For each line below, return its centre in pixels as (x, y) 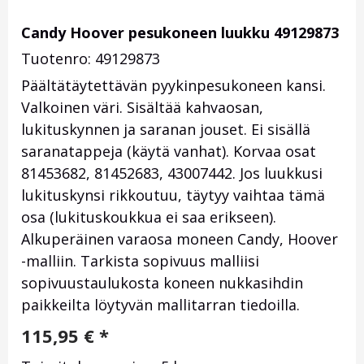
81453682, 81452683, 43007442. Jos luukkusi (172, 173)
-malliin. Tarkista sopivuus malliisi (140, 261)
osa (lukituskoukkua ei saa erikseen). (149, 217)
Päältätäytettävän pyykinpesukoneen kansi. (173, 86)
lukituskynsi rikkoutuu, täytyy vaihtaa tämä (173, 195)
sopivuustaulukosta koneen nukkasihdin (162, 283)
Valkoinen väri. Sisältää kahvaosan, (142, 108)
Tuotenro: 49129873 (91, 59)
